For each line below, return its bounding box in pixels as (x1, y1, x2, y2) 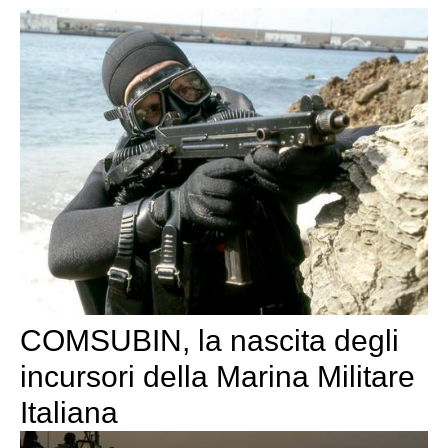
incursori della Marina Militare (20, 360, 415, 394)
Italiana (20, 396, 118, 430)
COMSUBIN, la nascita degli (20, 324, 399, 358)
